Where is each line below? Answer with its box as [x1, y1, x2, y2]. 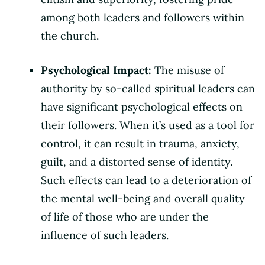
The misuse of [151, 63, 224, 77]
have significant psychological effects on [41, 99, 243, 114]
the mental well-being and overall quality [41, 191, 245, 205]
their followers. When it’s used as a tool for [41, 118, 254, 132]
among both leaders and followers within [41, 10, 244, 24]
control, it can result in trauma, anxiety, [41, 136, 240, 150]
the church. [41, 28, 99, 43]
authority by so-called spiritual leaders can [41, 81, 255, 95]
